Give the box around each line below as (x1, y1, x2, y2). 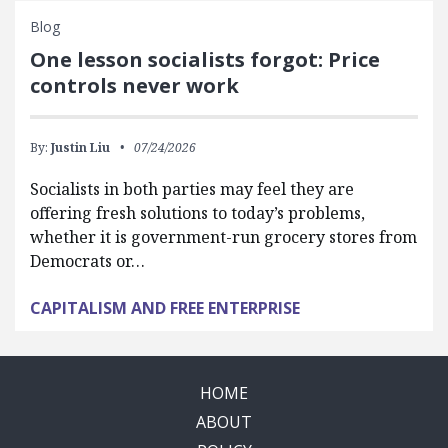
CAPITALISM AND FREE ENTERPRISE (30, 297, 300, 319)
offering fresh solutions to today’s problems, (30, 202, 365, 224)
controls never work (30, 72, 239, 99)
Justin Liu (51, 139, 110, 156)
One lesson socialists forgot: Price (30, 46, 380, 73)
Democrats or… (30, 250, 145, 272)
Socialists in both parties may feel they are (30, 178, 354, 200)
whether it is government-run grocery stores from (30, 226, 417, 248)
